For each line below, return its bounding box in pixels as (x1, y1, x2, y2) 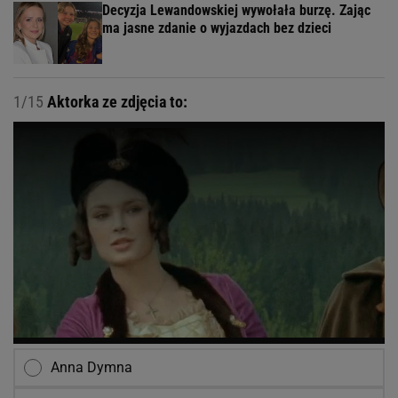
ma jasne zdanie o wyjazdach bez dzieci (102, 20, 331, 37)
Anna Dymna (51, 359, 132, 377)
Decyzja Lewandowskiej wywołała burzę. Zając (102, 2, 370, 20)
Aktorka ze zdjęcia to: (44, 92, 187, 112)
